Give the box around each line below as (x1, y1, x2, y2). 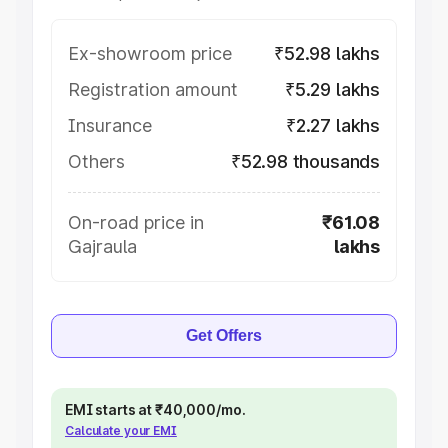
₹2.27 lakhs (285, 115, 380, 136)
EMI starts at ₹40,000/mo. (65, 401, 246, 418)
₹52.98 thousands (230, 151, 380, 172)
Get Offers (186, 327, 262, 344)
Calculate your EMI (65, 423, 177, 438)
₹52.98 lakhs (274, 43, 380, 64)
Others (68, 151, 125, 172)
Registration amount (68, 79, 238, 100)
